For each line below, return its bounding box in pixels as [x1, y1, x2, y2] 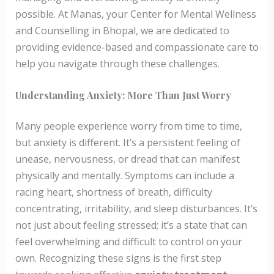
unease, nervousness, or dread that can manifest [15, 152, 240, 166]
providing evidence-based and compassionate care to [15, 40, 259, 54]
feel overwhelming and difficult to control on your [15, 235, 242, 249]
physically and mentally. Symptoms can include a [15, 169, 234, 183]
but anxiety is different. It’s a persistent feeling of [15, 136, 240, 150]
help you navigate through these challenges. [15, 57, 220, 71]
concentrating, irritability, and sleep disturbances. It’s [15, 202, 257, 216]
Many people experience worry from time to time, [15, 119, 242, 133]
